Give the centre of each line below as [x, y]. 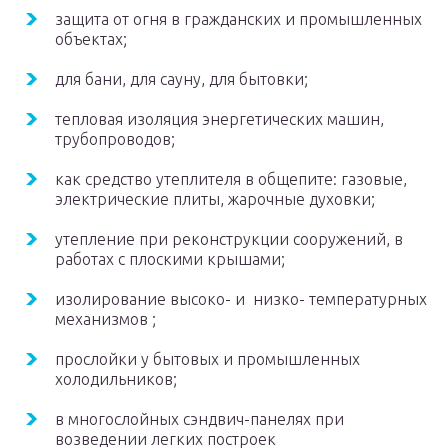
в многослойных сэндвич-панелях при [199, 419]
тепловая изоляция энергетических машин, [219, 119]
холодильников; [116, 379]
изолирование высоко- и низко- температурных [241, 299]
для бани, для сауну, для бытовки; [181, 79]
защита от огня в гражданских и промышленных [238, 19]
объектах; [91, 39]
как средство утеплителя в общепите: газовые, [231, 179]
